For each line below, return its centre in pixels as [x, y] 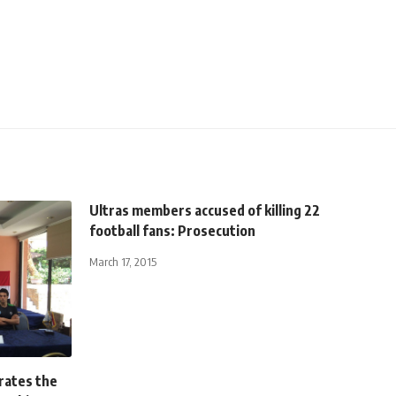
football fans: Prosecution [172, 230]
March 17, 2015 [123, 261]
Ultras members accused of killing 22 [205, 210]
